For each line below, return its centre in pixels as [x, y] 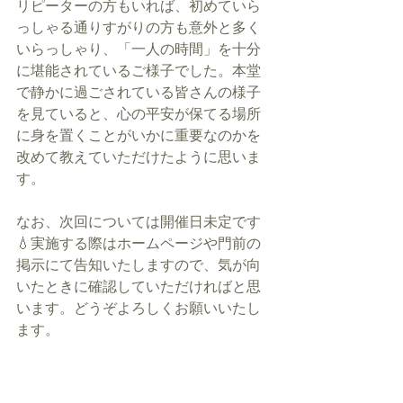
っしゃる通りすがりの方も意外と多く [139, 27]
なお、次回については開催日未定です [139, 221]
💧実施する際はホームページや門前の [139, 243]
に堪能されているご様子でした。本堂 [139, 70]
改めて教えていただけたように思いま [139, 157]
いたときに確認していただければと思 [139, 286]
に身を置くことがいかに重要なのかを [139, 135]
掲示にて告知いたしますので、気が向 [139, 264]
